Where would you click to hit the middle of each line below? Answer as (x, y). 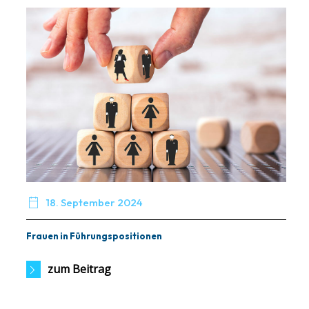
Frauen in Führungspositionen (94, 236)
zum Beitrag (79, 269)
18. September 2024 (95, 203)
